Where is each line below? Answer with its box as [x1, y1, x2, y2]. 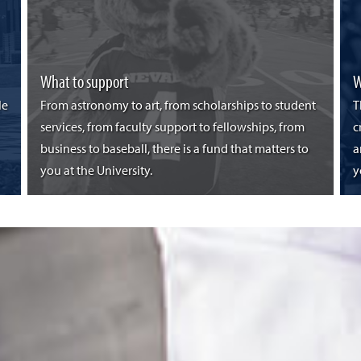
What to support [39, 69, 129, 93]
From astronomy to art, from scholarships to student [39, 99, 316, 113]
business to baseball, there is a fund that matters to [39, 143, 309, 156]
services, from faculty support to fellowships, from [39, 121, 305, 135]
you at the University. [39, 164, 152, 178]
